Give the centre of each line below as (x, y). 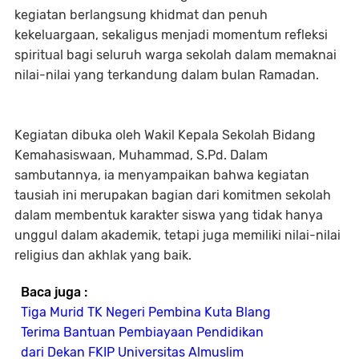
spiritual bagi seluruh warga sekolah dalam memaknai (175, 55)
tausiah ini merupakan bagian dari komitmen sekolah (173, 196)
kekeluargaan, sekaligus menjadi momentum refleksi (171, 35)
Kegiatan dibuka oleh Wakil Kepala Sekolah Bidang (165, 135)
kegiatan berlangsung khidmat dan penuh (141, 15)
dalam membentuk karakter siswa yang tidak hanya (169, 216)
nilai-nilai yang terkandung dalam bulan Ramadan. (167, 75)
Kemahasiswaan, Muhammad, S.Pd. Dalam (141, 155)
